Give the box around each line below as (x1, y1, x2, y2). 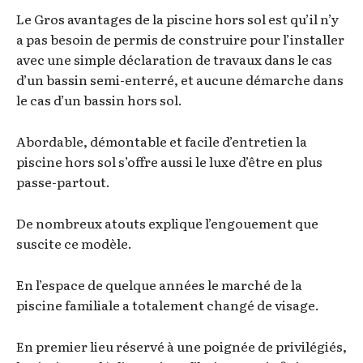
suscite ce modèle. (16, 233, 132, 253)
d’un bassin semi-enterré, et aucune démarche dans (16, 69, 344, 89)
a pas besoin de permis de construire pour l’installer (16, 28, 344, 49)
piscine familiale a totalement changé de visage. (16, 294, 319, 314)
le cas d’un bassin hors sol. (16, 89, 182, 109)
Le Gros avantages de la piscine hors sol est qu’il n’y (16, 8, 339, 28)
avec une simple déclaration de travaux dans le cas (16, 49, 332, 69)
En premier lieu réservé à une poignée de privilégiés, (16, 335, 347, 356)
